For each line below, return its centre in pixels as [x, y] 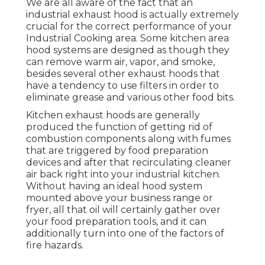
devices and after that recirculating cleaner [129, 163]
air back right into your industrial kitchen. [123, 174]
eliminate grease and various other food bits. [130, 98]
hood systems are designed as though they [128, 50]
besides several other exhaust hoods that [123, 74]
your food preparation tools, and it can [116, 222]
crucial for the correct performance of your [129, 27]
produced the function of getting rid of [119, 127]
